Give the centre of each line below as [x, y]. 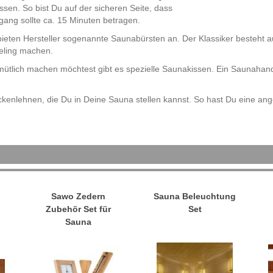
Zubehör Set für [78, 209]
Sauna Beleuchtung [195, 197]
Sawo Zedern [78, 197]
